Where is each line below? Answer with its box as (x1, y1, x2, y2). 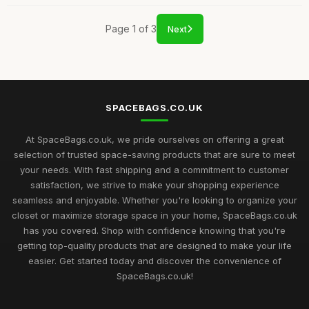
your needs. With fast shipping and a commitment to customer (20, 164, 289, 175)
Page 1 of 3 (106, 23, 157, 34)
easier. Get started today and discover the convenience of (28, 255, 281, 266)
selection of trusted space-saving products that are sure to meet (14, 149, 295, 160)
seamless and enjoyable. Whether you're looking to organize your (12, 195, 297, 206)
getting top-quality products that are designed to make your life (17, 240, 292, 251)
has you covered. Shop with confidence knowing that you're (23, 225, 286, 236)
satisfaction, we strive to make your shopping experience (30, 179, 279, 190)
